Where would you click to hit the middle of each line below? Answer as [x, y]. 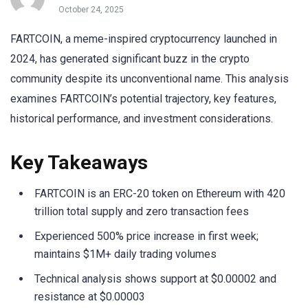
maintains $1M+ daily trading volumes [125, 254]
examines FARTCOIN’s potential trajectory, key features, [143, 99]
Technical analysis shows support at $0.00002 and [155, 279]
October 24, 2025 [91, 10]
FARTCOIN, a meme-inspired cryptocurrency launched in [144, 39]
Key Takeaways [79, 163]
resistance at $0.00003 [90, 297]
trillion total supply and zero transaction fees [142, 212]
